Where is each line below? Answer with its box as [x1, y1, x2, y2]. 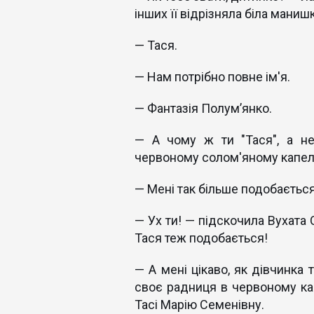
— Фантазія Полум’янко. [135, 101, 272, 116]
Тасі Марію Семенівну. [135, 297, 264, 312]
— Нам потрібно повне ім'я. [135, 69, 290, 84]
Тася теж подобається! [135, 231, 268, 245]
